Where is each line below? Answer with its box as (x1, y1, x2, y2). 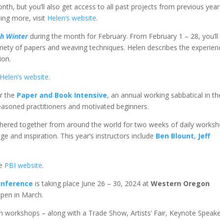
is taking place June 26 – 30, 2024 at (33, 179, 151, 188)
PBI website (4, 161, 43, 170)
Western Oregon (151, 179, 210, 188)
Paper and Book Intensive (17, 90, 108, 100)
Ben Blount (156, 131, 194, 140)
